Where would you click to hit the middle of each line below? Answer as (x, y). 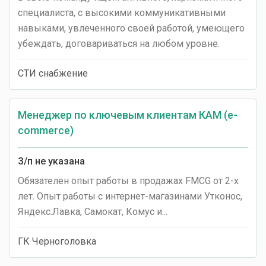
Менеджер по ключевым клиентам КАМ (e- (128, 115)
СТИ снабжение (53, 73)
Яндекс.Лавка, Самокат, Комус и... (93, 212)
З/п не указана (51, 161)
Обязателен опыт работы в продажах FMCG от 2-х (128, 181)
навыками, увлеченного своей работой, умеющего (131, 28)
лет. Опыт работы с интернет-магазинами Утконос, (130, 196)
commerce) (46, 130)
